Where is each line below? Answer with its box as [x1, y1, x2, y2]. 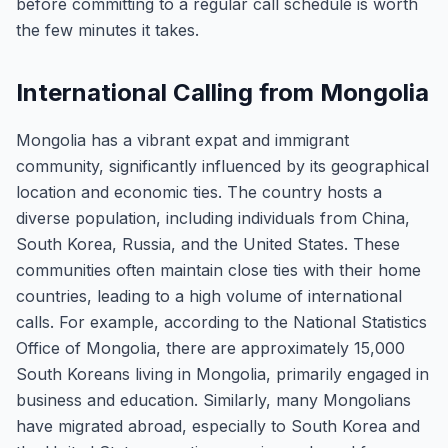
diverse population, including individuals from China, [16, 208, 410, 228]
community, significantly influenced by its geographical [16, 156, 429, 176]
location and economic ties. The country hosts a [16, 182, 382, 202]
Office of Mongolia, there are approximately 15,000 [16, 338, 405, 358]
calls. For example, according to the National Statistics [16, 312, 427, 332]
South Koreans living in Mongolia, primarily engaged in [16, 364, 429, 384]
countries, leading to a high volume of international [16, 286, 402, 306]
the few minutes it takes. [16, 20, 199, 40]
